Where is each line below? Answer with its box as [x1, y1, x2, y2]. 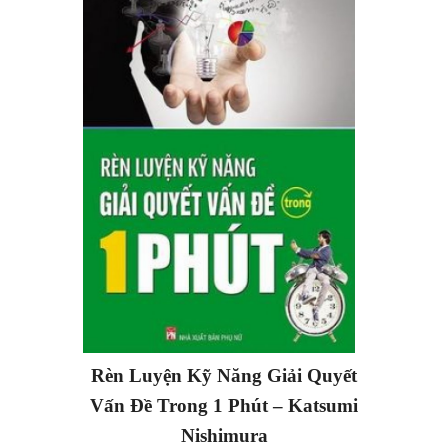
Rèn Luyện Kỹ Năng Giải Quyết [91, 364, 357, 386]
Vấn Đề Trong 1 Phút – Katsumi [90, 394, 358, 416]
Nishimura [180, 424, 268, 446]
